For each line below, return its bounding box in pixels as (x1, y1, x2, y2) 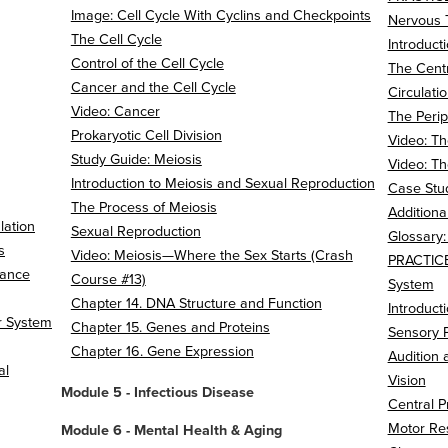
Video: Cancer (70, 103, 160, 121)
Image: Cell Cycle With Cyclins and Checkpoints (70, 7, 371, 25)
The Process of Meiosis (70, 199, 217, 217)
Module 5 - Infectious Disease (60, 384, 254, 402)
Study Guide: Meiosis (70, 151, 202, 169)
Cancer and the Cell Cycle (70, 79, 236, 97)
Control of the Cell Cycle (70, 55, 224, 73)
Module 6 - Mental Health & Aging (60, 422, 282, 440)
